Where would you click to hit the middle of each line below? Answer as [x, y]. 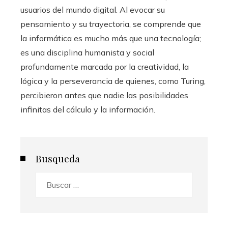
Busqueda [58, 159]
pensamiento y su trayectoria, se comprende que [111, 24]
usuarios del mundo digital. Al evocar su [93, 10]
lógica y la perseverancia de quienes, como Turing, [113, 81]
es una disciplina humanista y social [87, 53]
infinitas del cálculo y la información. [88, 110]
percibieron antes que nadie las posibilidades [104, 95]
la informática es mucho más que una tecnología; [111, 38]
